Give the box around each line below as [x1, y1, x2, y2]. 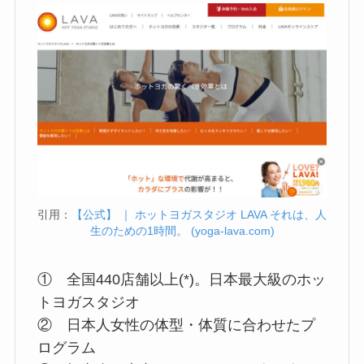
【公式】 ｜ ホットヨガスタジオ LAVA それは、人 [71, 207, 327, 221]
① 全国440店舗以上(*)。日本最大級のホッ [37, 271, 326, 288]
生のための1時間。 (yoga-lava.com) [89, 223, 275, 237]
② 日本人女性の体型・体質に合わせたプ [37, 316, 315, 333]
